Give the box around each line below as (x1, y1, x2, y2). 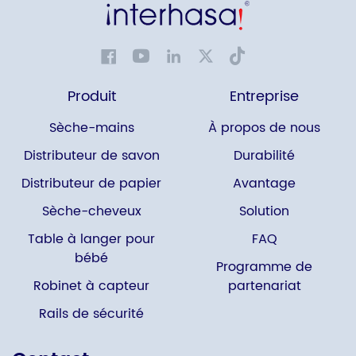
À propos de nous (208, 118, 321, 139)
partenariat (227, 276, 301, 297)
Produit (67, 85, 116, 109)
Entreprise (230, 85, 300, 109)
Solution (239, 201, 290, 222)
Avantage (233, 173, 296, 195)
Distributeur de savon (23, 145, 160, 167)
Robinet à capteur (33, 276, 150, 297)
